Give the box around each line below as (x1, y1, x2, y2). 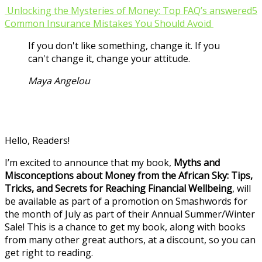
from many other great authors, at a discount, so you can (5, 233, 256, 246)
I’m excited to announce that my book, (5, 156, 174, 169)
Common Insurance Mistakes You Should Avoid (5, 16, 213, 30)
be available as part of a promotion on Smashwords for (5, 194, 247, 208)
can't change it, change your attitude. (28, 51, 190, 65)
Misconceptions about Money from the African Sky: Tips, (5, 168, 253, 182)
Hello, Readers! (5, 133, 70, 147)
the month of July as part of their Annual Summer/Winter (5, 207, 255, 220)
